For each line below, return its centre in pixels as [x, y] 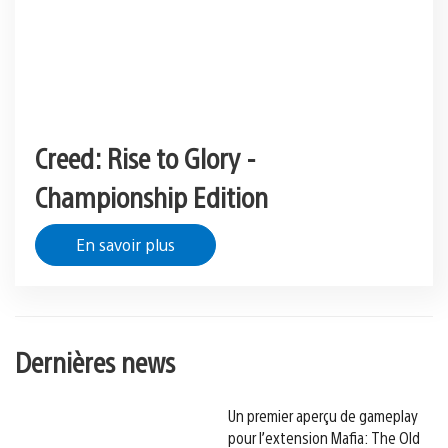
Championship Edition [151, 196]
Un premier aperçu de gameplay [323, 415]
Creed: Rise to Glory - [145, 157]
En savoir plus [125, 245]
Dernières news [95, 361]
